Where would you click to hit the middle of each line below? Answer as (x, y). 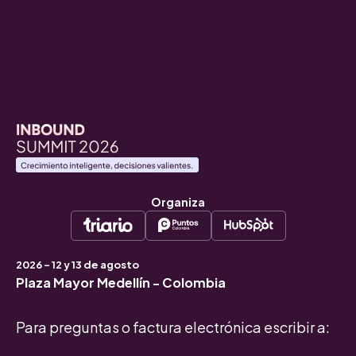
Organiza (178, 202)
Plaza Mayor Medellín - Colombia (121, 283)
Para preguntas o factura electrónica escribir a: (173, 327)
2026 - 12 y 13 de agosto (77, 265)
